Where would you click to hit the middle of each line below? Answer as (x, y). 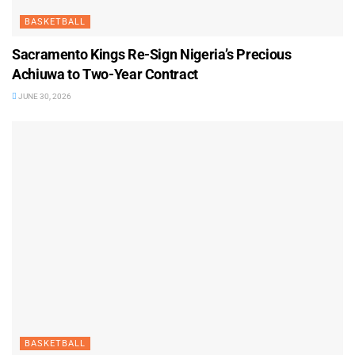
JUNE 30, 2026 (44, 96)
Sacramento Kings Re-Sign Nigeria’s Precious (152, 54)
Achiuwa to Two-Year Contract (105, 74)
